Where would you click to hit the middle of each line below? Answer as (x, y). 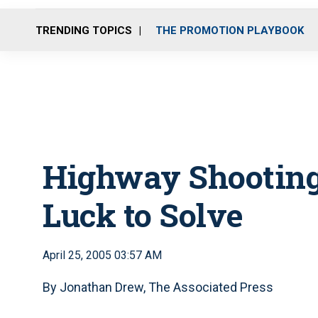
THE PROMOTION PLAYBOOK (230, 30)
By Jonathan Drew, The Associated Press (158, 287)
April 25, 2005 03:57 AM (102, 255)
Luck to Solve (143, 215)
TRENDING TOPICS (84, 30)
